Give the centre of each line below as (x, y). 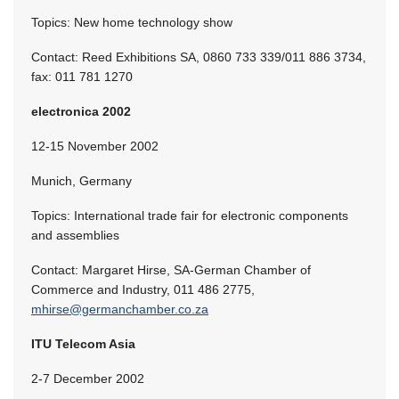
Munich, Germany (81, 180)
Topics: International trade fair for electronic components (190, 215)
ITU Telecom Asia (83, 343)
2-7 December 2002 (88, 378)
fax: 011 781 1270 (82, 76)
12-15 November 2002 (95, 146)
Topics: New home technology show (132, 22)
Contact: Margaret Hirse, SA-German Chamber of (171, 269)
